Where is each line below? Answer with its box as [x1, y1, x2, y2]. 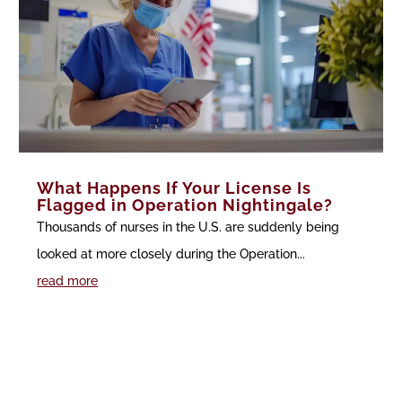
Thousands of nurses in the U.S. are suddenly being [37, 219, 340, 234]
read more [37, 273, 99, 288]
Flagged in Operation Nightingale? [37, 195, 334, 214]
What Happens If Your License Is [37, 178, 312, 197]
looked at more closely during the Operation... [37, 246, 306, 261]
